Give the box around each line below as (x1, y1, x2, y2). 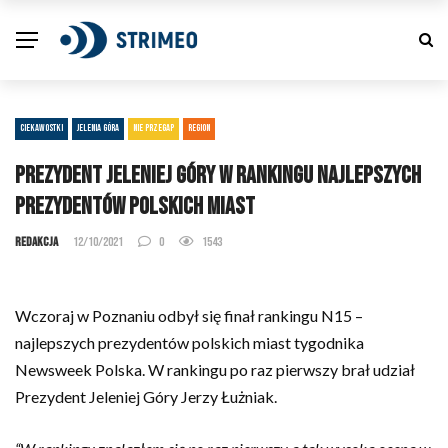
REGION (188, 122, 210, 134)
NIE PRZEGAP (133, 122, 174, 134)
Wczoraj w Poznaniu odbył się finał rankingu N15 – (15, 306, 363, 325)
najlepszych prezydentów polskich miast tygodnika (15, 333, 364, 352)
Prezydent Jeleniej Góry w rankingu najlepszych (15, 161, 421, 190)
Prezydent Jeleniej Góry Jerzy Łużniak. (15, 387, 277, 406)
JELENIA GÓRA (77, 122, 119, 134)
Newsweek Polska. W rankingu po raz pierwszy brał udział (15, 360, 415, 379)
